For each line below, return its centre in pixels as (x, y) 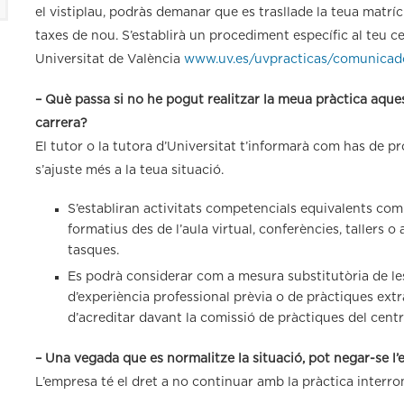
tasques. (93, 250)
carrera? (61, 123)
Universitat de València (110, 59)
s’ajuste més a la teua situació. (129, 170)
